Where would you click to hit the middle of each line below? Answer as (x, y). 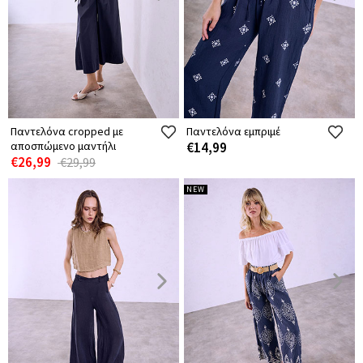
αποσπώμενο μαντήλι (63, 146)
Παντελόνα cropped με (67, 132)
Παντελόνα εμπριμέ (233, 132)
